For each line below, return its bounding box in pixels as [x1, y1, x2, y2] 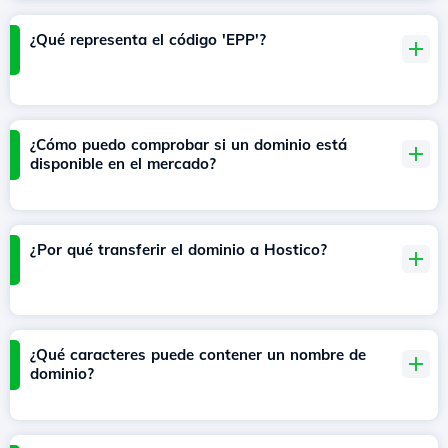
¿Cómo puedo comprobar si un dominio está [30, 135, 347, 155]
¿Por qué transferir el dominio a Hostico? [30, 240, 327, 260]
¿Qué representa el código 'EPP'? [30, 30, 266, 50]
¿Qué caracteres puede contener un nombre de [30, 345, 366, 365]
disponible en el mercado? [30, 154, 216, 174]
